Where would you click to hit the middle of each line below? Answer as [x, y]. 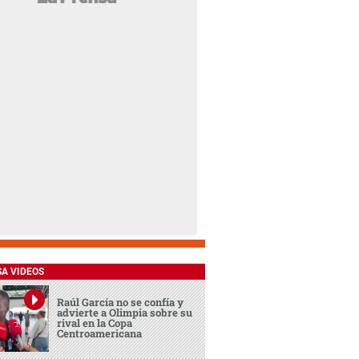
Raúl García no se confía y [121, 303]
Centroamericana [100, 334]
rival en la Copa [95, 323]
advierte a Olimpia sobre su [125, 313]
